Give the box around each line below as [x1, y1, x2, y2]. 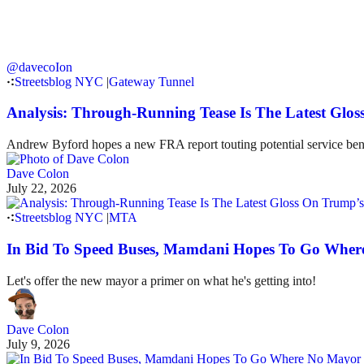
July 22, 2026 [6, 181, 76, 196]
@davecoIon [6, 59, 72, 74]
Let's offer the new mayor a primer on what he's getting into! [6, 273, 316, 288]
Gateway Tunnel [109, 74, 194, 89]
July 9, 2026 [6, 336, 70, 351]
